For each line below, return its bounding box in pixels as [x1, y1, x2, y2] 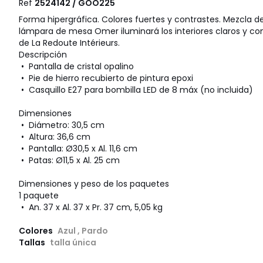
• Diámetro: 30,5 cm [19, 119, 104, 131]
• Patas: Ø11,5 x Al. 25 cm [19, 154, 120, 167]
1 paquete [19, 190, 59, 202]
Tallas [19, 237, 47, 249]
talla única [50, 237, 96, 249]
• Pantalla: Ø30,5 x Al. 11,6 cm [19, 143, 137, 155]
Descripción [19, 49, 67, 61]
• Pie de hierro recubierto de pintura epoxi [19, 72, 193, 85]
